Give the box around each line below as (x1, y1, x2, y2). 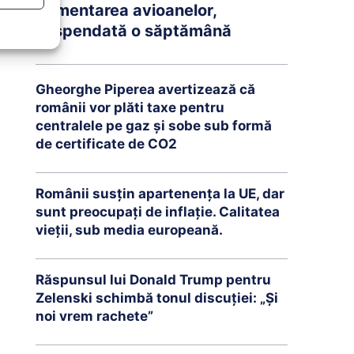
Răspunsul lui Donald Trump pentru (35, 271, 271, 288)
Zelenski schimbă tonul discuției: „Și (35, 289, 278, 306)
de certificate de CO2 (35, 135, 177, 152)
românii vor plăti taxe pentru (35, 99, 224, 115)
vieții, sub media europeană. (35, 221, 223, 238)
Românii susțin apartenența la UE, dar (35, 185, 284, 201)
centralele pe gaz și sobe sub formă (35, 117, 272, 134)
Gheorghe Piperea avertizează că (35, 81, 255, 97)
